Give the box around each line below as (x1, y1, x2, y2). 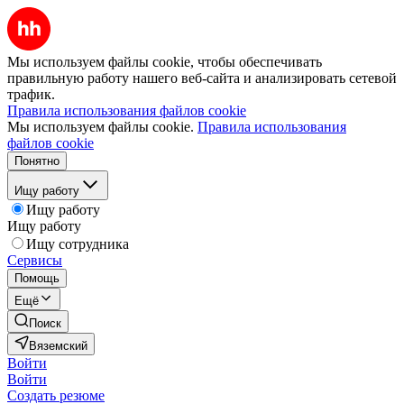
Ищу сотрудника (26, 236, 129, 252)
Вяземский (29, 339, 87, 353)
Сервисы (7, 252, 62, 268)
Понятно (14, 154, 60, 168)
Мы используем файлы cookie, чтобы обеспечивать (7, 54, 322, 69)
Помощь (14, 271, 60, 285)
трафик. (7, 87, 55, 102)
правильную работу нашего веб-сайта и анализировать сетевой (7, 70, 397, 86)
